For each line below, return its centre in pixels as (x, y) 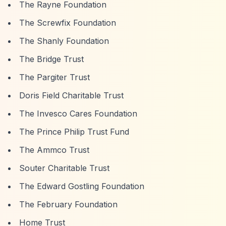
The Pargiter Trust (54, 77)
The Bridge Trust (51, 59)
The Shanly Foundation (64, 41)
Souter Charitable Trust (64, 168)
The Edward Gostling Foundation (82, 186)
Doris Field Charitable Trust (71, 95)
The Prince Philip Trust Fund (74, 132)
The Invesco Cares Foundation (78, 114)
